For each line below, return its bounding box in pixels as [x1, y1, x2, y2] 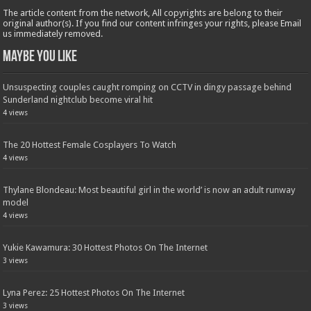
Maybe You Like [3, 49, 78, 66]
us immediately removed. [3, 28, 103, 40]
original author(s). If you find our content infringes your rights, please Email [3, 18, 302, 29]
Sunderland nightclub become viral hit [3, 94, 153, 106]
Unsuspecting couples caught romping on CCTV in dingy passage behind [3, 82, 292, 93]
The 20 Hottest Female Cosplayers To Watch [3, 140, 177, 151]
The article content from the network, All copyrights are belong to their [3, 8, 283, 19]
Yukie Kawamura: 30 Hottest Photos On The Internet [3, 242, 208, 253]
